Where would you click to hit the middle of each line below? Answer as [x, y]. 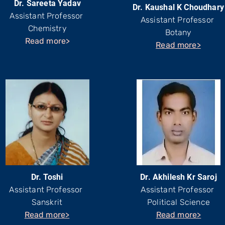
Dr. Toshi [47, 177]
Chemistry [47, 28]
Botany [178, 32]
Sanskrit [47, 202]
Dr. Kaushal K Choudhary [178, 7]
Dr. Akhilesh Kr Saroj [179, 177]
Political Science [179, 202]
